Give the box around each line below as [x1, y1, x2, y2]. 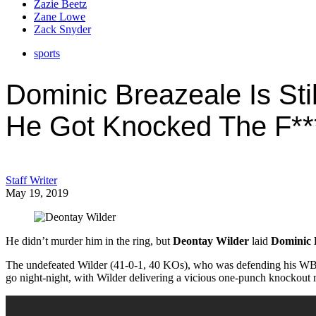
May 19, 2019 [6, 186, 68, 199]
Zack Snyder [34, 23, 91, 36]
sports [34, 47, 60, 60]
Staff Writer [6, 174, 57, 186]
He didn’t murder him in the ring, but [6, 234, 173, 247]
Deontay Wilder [173, 234, 249, 247]
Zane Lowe [34, 11, 85, 23]
